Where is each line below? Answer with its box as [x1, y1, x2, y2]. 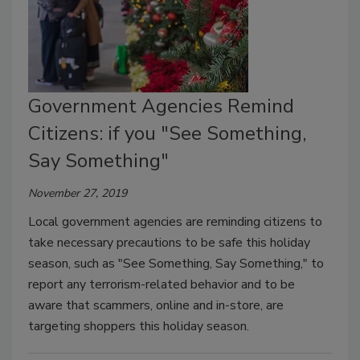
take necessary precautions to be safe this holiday [28, 234, 310, 252]
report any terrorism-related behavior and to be [28, 276, 295, 294]
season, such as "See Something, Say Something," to [28, 255, 324, 273]
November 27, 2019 [28, 186, 127, 202]
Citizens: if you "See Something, [28, 121, 306, 147]
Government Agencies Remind [28, 93, 294, 120]
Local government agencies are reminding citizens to [28, 213, 322, 231]
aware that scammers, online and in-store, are [28, 297, 284, 315]
